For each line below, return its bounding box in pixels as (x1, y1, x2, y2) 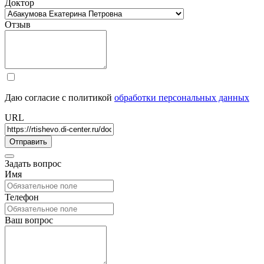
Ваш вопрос (5, 215, 53, 225)
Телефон (5, 192, 39, 202)
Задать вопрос (5, 159, 61, 169)
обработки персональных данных (114, 93, 249, 103)
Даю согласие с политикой (5, 93, 114, 103)
